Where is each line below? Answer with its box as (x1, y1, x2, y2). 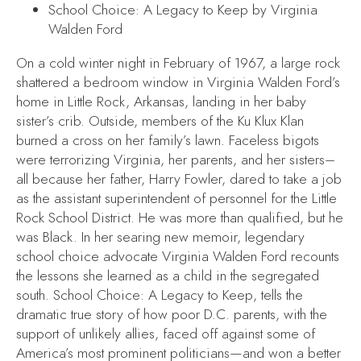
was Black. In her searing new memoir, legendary (16, 226, 305, 247)
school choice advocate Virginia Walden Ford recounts (16, 246, 339, 266)
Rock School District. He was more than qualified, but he (16, 207, 343, 227)
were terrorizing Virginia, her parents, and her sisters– (16, 149, 335, 169)
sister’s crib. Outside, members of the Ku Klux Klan (16, 110, 304, 131)
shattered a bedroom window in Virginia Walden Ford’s (16, 72, 340, 92)
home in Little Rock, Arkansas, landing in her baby (16, 91, 306, 111)
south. (16, 284, 53, 305)
